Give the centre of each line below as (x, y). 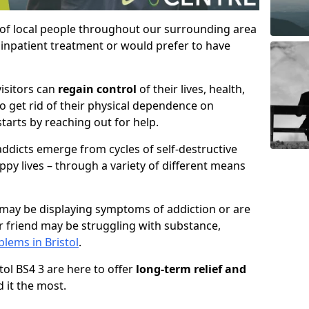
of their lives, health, (191, 89)
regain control (97, 89)
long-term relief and (191, 269)
